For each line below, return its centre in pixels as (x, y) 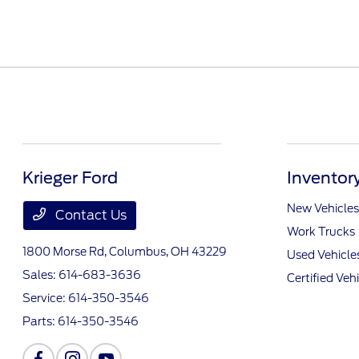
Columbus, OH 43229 (168, 251)
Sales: (41, 274)
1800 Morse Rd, (66, 251)
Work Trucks (321, 231)
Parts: (40, 321)
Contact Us (90, 215)
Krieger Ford (71, 177)
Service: (46, 298)
